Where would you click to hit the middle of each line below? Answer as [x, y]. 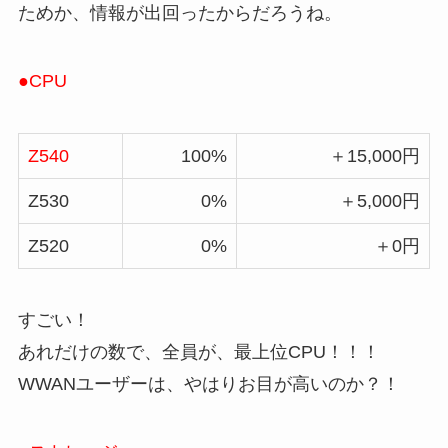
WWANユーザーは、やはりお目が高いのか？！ [211, 384]
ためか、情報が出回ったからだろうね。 [179, 12]
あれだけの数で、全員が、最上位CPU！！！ [198, 352]
